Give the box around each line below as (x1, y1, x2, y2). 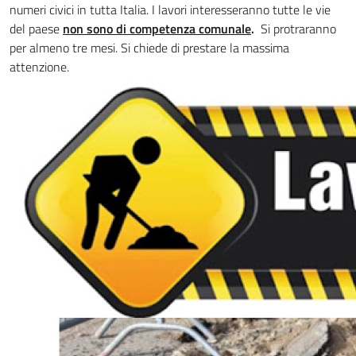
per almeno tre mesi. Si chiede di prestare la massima (10, 38, 289, 58)
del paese (10, 19, 63, 39)
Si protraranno (257, 19, 336, 39)
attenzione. (10, 57, 69, 77)
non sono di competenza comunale (63, 19, 251, 39)
